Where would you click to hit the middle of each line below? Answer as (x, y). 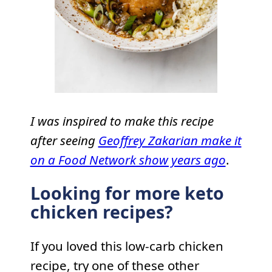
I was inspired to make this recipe (122, 121)
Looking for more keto (127, 193)
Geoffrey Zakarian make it (170, 141)
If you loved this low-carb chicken (127, 246)
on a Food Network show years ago (128, 160)
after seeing (64, 141)
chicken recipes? (101, 212)
